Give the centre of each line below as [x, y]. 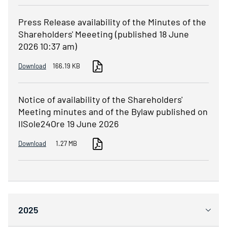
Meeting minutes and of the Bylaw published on [113, 111]
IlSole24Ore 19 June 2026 [68, 123]
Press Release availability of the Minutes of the [112, 22]
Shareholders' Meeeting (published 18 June [104, 34]
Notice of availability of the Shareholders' [100, 99]
